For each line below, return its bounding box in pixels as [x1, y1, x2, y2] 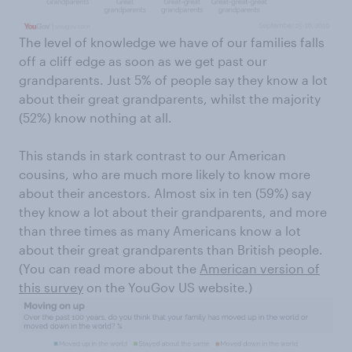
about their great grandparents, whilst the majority [19, 91, 321, 106]
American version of [200, 261, 320, 276]
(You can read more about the [19, 261, 200, 276]
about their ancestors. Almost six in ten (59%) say [19, 185, 311, 200]
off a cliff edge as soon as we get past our [19, 53, 267, 68]
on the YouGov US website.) [83, 280, 252, 295]
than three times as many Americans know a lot [19, 223, 301, 238]
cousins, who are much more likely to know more [19, 167, 310, 181]
